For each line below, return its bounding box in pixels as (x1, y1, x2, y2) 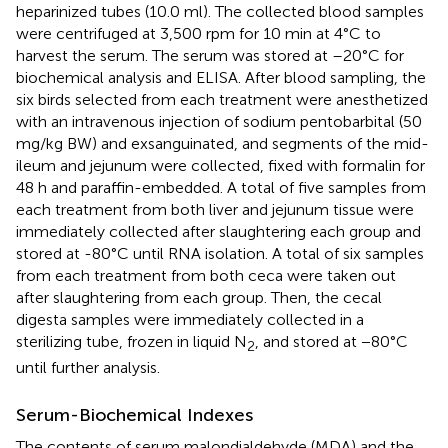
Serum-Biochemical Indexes (16, 403, 253, 426)
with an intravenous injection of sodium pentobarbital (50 (16, 111, 422, 131)
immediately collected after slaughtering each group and (16, 221, 421, 241)
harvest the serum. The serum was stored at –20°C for (16, 45, 404, 65)
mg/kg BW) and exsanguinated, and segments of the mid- (16, 133, 429, 153)
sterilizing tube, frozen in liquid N (16, 331, 247, 351)
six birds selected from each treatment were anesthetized (16, 89, 428, 109)
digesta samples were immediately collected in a (16, 309, 364, 329)
